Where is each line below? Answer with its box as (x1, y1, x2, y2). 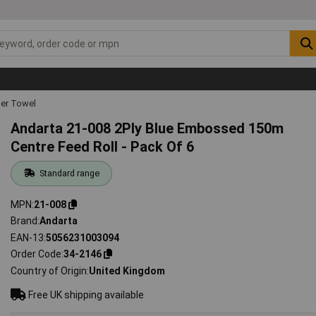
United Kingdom (89, 265, 166, 276)
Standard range (39, 167, 99, 178)
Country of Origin (11, 265, 87, 276)
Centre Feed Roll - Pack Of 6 (11, 138, 195, 155)
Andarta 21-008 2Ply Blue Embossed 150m (11, 119, 284, 137)
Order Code (11, 248, 62, 260)
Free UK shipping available (26, 288, 145, 300)
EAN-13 (11, 231, 44, 243)
